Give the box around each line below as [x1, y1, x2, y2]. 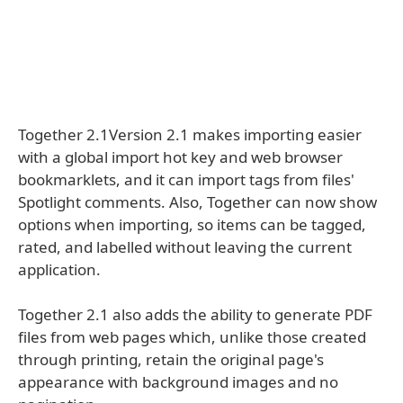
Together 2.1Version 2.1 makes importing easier [18, 123, 362, 145]
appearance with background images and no [18, 371, 338, 392]
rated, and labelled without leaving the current [18, 236, 352, 257]
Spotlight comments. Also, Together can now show [18, 191, 377, 212]
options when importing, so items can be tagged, [18, 213, 366, 235]
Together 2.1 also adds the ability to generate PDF [18, 303, 372, 325]
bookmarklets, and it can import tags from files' [18, 168, 354, 190]
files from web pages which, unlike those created [18, 326, 366, 347]
